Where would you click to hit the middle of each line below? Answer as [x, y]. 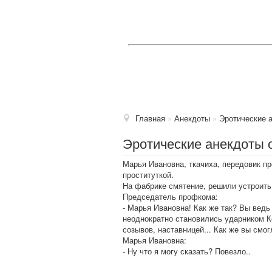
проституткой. [148, 175]
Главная [151, 118]
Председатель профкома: [170, 196]
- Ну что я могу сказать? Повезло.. [187, 251]
